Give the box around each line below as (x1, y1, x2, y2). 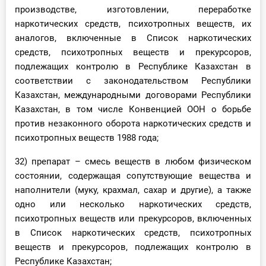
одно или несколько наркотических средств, (15, 199, 251, 210)
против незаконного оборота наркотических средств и (15, 118, 251, 129)
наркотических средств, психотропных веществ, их (15, 18, 251, 30)
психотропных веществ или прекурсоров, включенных (15, 213, 251, 224)
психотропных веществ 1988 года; (15, 132, 159, 144)
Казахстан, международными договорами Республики (15, 90, 251, 101)
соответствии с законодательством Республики (15, 75, 251, 87)
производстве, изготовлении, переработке (15, 4, 251, 15)
